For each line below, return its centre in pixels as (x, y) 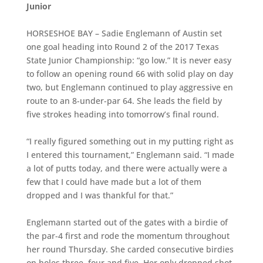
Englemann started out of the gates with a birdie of (127, 222)
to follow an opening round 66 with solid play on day (129, 74)
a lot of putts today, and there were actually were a (127, 168)
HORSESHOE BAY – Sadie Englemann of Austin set (124, 33)
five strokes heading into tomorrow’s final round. (122, 114)
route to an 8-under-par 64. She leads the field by (124, 101)
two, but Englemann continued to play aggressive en (129, 87)
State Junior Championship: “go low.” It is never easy (129, 60)
